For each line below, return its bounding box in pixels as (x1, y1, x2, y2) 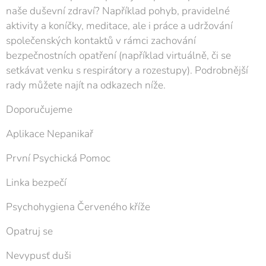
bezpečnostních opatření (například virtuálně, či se (6, 49, 231, 62)
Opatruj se (6, 224, 53, 238)
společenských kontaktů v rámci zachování (6, 34, 196, 47)
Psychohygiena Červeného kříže (6, 200, 150, 214)
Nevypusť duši (6, 249, 71, 262)
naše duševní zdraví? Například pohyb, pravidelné (6, 4, 230, 18)
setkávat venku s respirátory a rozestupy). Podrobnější (6, 64, 248, 77)
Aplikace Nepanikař (6, 127, 93, 141)
